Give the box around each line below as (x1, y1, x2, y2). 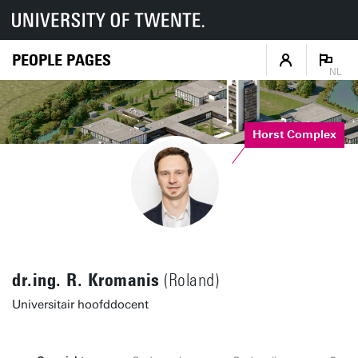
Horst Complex (253, 127, 337, 141)
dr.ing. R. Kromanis (12, 269, 160, 291)
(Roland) (159, 270, 219, 291)
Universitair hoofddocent (12, 297, 149, 312)
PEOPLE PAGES (12, 50, 111, 70)
